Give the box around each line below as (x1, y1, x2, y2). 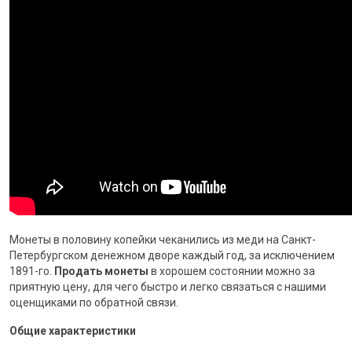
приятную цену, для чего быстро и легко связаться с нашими (9, 280, 326, 293)
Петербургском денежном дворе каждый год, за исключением (9, 249, 335, 262)
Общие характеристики (9, 324, 136, 337)
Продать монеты (54, 265, 148, 277)
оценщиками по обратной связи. (9, 296, 178, 309)
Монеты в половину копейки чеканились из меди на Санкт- (9, 233, 316, 246)
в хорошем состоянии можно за (148, 265, 315, 277)
